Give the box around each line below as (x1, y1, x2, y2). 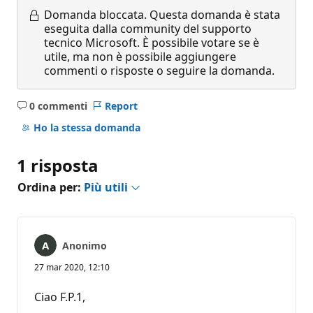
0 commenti (29, 99, 87, 112)
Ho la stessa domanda (33, 121, 140, 135)
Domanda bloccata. (44, 6, 147, 22)
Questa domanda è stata (150, 6, 280, 22)
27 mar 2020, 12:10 (34, 261, 110, 273)
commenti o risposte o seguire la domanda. (44, 62, 275, 78)
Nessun (51, 105, 87, 119)
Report (104, 99, 138, 112)
